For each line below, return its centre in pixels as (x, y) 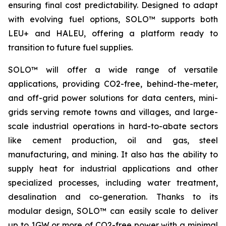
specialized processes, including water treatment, (113, 182)
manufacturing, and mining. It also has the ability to (113, 154)
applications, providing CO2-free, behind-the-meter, (113, 83)
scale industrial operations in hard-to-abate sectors (113, 126)
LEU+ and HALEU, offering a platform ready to (113, 33)
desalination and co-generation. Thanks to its (113, 196)
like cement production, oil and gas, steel (113, 140)
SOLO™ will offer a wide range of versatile (113, 69)
